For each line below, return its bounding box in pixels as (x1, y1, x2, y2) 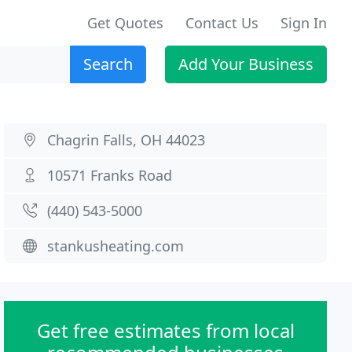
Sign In (280, 13, 327, 32)
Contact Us (185, 13, 258, 32)
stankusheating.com (47, 236, 185, 255)
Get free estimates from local (36, 317, 295, 343)
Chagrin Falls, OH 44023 (47, 130, 206, 149)
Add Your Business (178, 53, 313, 75)
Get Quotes (87, 13, 163, 32)
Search (83, 53, 133, 75)
